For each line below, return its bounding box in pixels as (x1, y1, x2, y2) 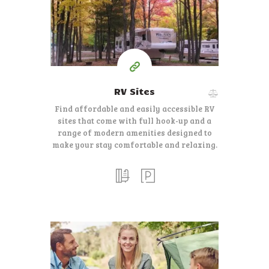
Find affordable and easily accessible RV (54, 103, 215, 115)
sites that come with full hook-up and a (58, 115, 211, 127)
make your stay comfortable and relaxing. (52, 139, 217, 151)
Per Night (115, 25, 154, 37)
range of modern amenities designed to (57, 127, 212, 139)
